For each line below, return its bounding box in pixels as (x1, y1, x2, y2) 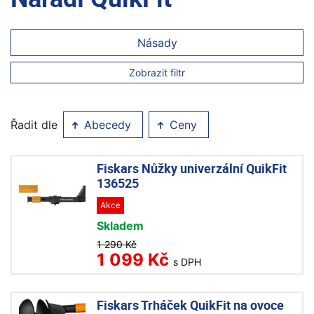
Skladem (97, 219, 144, 233)
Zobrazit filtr (129, 67, 185, 79)
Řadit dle (11, 118, 57, 132)
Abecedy (81, 118, 131, 132)
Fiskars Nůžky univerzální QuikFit (97, 160, 287, 177)
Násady (137, 36, 177, 50)
